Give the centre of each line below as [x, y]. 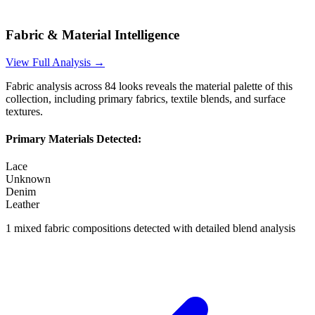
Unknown [28, 179]
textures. [24, 111]
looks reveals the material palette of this [204, 86]
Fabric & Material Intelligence [92, 34]
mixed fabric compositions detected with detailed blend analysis [155, 229]
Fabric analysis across [55, 86]
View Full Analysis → [55, 62]
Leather [22, 205]
